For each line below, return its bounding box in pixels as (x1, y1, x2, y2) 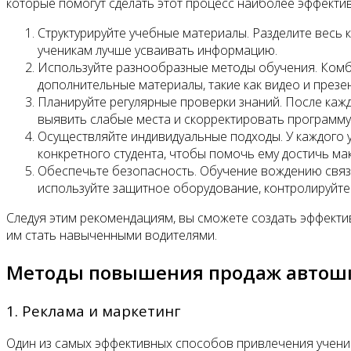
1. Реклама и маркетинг (6, 300, 181, 320)
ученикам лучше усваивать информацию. (38, 41, 277, 59)
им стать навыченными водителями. (6, 226, 217, 244)
